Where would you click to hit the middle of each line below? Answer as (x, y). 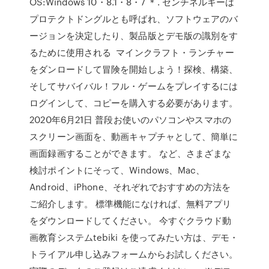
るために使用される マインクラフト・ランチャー (132, 52)
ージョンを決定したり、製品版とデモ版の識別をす (134, 35)
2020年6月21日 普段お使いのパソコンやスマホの (130, 119)
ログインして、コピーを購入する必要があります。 (134, 103)
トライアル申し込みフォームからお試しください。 (134, 254)
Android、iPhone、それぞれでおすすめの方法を (130, 187)
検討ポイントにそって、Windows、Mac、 (117, 170)
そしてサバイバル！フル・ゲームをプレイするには (134, 86)
